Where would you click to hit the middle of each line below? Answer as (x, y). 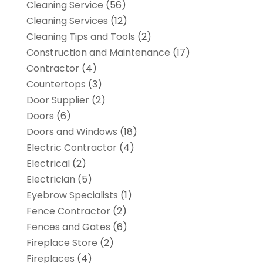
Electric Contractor (71, 148)
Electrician (50, 180)
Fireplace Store (62, 243)
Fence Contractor (68, 211)
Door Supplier (58, 100)
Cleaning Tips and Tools (80, 37)
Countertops (56, 85)
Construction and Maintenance (98, 53)
